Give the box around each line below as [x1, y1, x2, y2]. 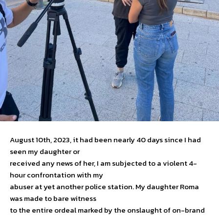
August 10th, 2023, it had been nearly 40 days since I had [10, 134, 201, 146]
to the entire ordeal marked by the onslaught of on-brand [10, 204, 205, 216]
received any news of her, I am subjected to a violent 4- [10, 157, 197, 169]
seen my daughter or [10, 146, 80, 157]
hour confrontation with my [10, 169, 103, 181]
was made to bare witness [10, 193, 96, 204]
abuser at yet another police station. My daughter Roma [10, 181, 199, 193]
